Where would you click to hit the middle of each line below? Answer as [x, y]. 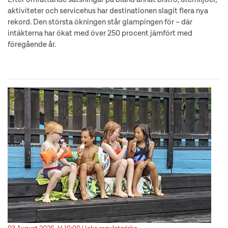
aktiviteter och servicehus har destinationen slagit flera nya [108, 11]
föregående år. [32, 45]
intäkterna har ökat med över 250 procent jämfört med [100, 34]
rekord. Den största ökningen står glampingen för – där [100, 22]
